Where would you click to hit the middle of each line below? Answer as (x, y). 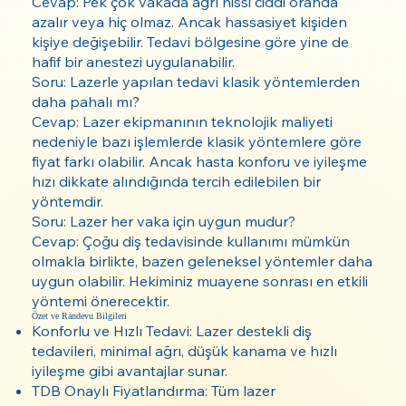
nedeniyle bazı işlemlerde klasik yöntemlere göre (197, 141)
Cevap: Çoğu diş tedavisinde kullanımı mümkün (191, 241)
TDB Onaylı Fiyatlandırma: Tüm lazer (154, 390)
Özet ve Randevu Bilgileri (80, 315)
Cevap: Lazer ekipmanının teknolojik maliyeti (183, 121)
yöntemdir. (68, 201)
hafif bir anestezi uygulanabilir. (134, 61)
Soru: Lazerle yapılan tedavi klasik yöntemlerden (196, 81)
